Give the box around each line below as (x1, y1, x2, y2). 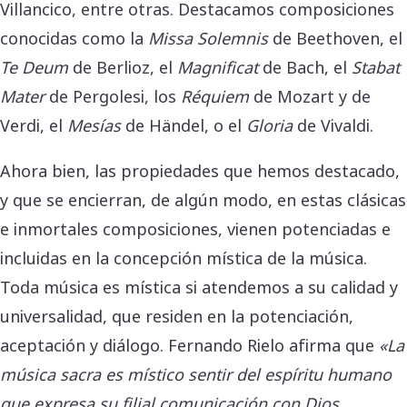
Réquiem (181, 83, 249, 108)
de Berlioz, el (68, 54, 177, 79)
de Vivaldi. (293, 112, 373, 137)
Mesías (67, 112, 121, 137)
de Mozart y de (249, 83, 371, 108)
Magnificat (177, 54, 258, 79)
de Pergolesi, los (45, 83, 181, 108)
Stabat (352, 54, 400, 79)
